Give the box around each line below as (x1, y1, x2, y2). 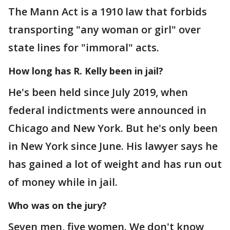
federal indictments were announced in (8, 103, 206, 117)
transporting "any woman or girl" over (8, 22, 201, 36)
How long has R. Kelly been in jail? (8, 64, 163, 77)
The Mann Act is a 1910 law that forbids (8, 4, 207, 18)
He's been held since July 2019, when (8, 85, 188, 99)
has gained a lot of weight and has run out (8, 157, 222, 171)
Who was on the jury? (8, 199, 107, 212)
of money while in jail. (8, 175, 120, 189)
